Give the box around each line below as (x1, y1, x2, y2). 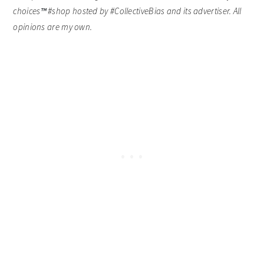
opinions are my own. (13, 21, 93, 32)
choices (13, 5, 41, 16)
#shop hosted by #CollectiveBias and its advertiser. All (45, 5, 242, 16)
